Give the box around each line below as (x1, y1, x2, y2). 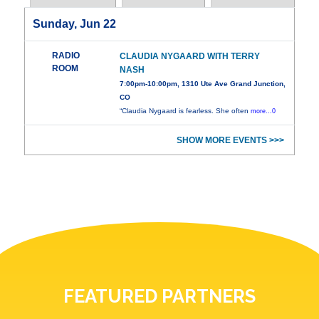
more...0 (251, 108, 276, 115)
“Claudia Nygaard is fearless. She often (120, 107, 251, 115)
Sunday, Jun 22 (33, 18, 117, 31)
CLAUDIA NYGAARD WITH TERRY (120, 51, 261, 62)
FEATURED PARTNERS (63, 286, 256, 308)
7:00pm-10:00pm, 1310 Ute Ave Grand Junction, (120, 80, 286, 88)
